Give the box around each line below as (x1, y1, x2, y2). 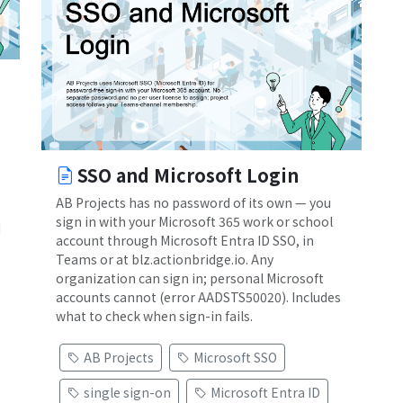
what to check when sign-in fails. (56, 306, 253, 325)
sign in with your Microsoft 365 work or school (56, 211, 333, 230)
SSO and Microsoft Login (77, 161, 299, 188)
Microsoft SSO (193, 347, 277, 366)
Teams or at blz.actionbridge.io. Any (56, 249, 273, 268)
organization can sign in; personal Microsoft (56, 268, 324, 287)
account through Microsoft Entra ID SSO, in (56, 230, 314, 249)
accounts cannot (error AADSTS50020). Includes (56, 287, 341, 306)
